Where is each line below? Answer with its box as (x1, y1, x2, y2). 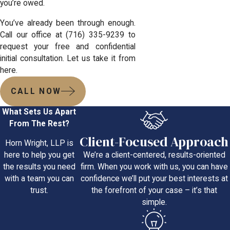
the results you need (3, 162, 75, 172)
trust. (30, 186, 48, 196)
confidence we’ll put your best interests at (80, 174, 228, 184)
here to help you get (4, 150, 74, 160)
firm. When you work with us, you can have (80, 162, 228, 172)
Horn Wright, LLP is (5, 139, 73, 148)
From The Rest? (9, 119, 69, 128)
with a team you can (4, 174, 74, 184)
